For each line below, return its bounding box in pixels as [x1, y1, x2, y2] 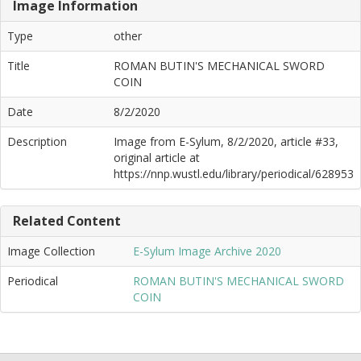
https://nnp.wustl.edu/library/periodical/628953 [114, 166, 354, 181]
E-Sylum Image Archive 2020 [133, 243, 281, 259]
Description [7, 134, 67, 149]
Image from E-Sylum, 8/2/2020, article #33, [114, 134, 338, 149]
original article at [114, 150, 200, 165]
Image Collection [7, 243, 95, 259]
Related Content [13, 212, 121, 230]
